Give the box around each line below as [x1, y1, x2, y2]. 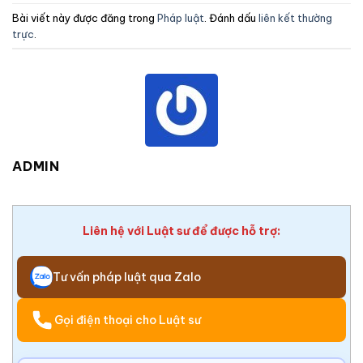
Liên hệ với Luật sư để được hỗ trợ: [83, 224, 280, 239]
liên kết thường [258, 11, 332, 24]
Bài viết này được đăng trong [12, 11, 157, 24]
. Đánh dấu [204, 11, 258, 24]
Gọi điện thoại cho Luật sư [54, 313, 201, 328]
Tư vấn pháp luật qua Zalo [53, 270, 201, 285]
